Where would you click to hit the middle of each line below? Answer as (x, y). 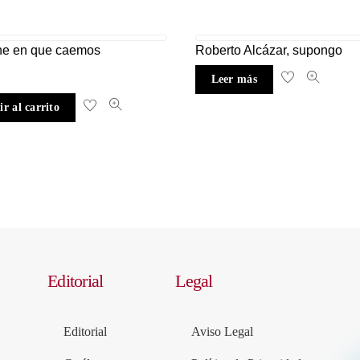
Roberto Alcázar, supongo (268, 51)
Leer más (234, 80)
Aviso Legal (223, 332)
